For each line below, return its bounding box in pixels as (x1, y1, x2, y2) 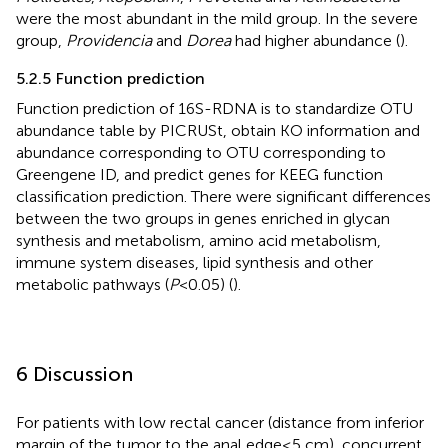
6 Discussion (16, 361, 133, 386)
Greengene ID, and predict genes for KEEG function (16, 164, 383, 184)
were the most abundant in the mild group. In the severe (16, 8, 418, 28)
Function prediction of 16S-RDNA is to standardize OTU (16, 98, 413, 118)
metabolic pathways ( (16, 274, 169, 294)
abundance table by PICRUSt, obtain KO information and (16, 120, 420, 140)
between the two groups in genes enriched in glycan (16, 208, 390, 228)
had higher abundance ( (231, 30, 400, 50)
